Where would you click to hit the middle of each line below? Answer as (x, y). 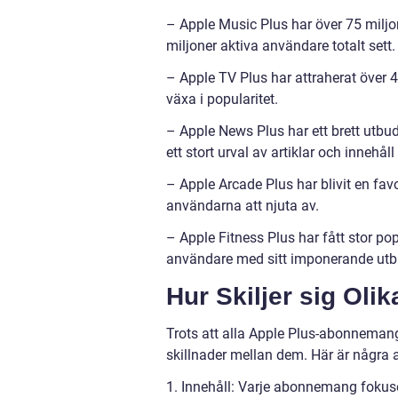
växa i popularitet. (222, 99)
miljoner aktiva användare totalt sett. (281, 45)
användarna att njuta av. (243, 205)
